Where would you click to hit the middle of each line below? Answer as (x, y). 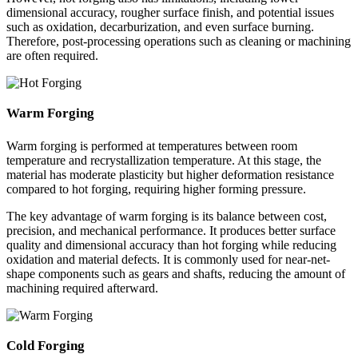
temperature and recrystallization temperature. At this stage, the (164, 161)
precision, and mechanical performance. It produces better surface (171, 231)
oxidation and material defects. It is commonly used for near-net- (168, 260)
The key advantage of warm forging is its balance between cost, (167, 217)
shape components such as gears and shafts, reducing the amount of (176, 274)
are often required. (52, 56)
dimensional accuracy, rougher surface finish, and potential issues (170, 13)
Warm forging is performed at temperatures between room (152, 146)
